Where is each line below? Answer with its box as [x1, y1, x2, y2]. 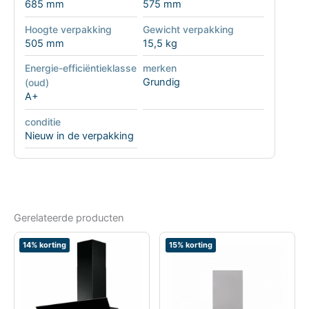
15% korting [168, 239, 212, 250]
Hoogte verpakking [24, 23, 112, 35]
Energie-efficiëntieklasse [24, 62, 137, 74]
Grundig [142, 76, 180, 89]
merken [142, 62, 177, 74]
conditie [24, 115, 61, 128]
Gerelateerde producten [14, 212, 124, 225]
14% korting [23, 239, 67, 250]
